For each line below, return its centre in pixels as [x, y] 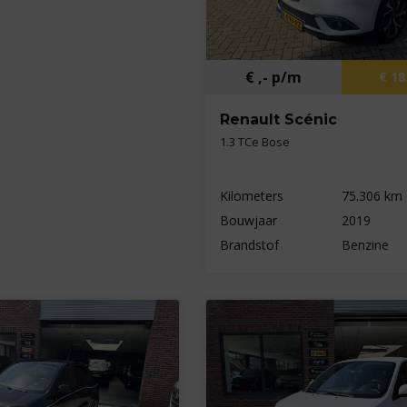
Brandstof [249, 245]
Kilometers [251, 196]
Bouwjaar [248, 221]
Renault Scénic [278, 120]
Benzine [366, 245]
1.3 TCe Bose [254, 142]
